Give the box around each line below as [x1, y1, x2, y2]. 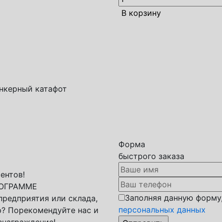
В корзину [121, 8, 161, 18]
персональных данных [118, 205, 206, 215]
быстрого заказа [118, 151, 184, 161]
